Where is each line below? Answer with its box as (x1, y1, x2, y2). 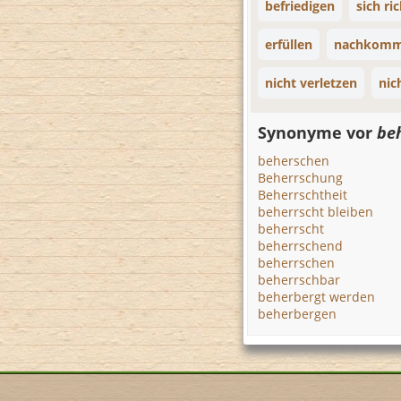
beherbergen (258, 305, 337, 322)
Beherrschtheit (258, 186, 347, 203)
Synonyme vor (258, 122, 377, 143)
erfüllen (265, 36, 312, 53)
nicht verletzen (265, 74, 357, 91)
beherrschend (258, 237, 343, 254)
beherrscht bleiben (258, 203, 373, 220)
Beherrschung (258, 169, 343, 186)
